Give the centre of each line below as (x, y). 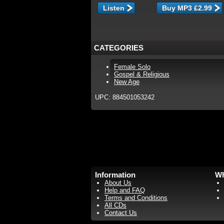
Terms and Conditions (136, 198)
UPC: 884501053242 (125, 97)
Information (115, 175)
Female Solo (132, 67)
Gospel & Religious (142, 74)
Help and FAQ (125, 190)
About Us (118, 183)
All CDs (115, 205)
